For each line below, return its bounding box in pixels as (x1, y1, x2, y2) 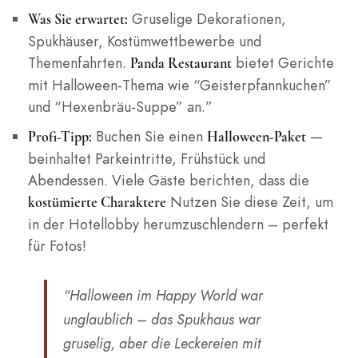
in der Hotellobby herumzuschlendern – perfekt (27, 214, 328, 235)
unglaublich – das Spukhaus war (63, 309, 261, 330)
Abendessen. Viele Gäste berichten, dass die (27, 170, 309, 191)
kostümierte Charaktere (27, 193, 166, 212)
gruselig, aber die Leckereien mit (63, 333, 261, 354)
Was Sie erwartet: (27, 10, 128, 29)
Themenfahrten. (27, 53, 130, 74)
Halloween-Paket (206, 128, 306, 146)
